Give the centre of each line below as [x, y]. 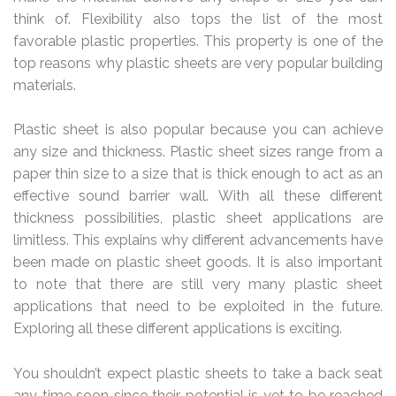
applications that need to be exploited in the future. [198, 307]
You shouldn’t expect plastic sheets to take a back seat [198, 373]
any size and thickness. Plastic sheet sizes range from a [198, 152]
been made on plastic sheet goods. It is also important [198, 263]
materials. [45, 85]
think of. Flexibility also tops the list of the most [198, 19]
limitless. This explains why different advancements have [198, 240]
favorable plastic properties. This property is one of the [198, 41]
